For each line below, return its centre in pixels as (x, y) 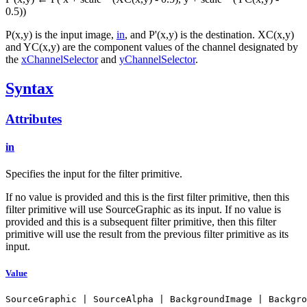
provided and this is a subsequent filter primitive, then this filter (141, 222)
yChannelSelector (157, 59)
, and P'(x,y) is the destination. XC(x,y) (209, 34)
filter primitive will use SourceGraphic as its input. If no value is (143, 210)
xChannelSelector (60, 59)
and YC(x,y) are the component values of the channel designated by (152, 47)
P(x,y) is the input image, (61, 34)
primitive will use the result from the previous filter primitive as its (147, 234)
